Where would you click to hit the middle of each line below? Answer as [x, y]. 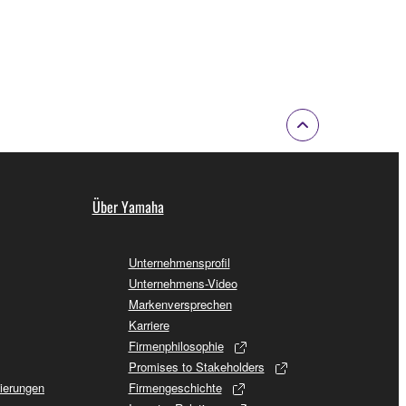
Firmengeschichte [175, 387]
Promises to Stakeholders [196, 366]
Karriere [149, 324]
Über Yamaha [128, 206]
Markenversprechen [180, 304]
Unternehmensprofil [179, 262]
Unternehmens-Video [183, 283]
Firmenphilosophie [176, 345]
